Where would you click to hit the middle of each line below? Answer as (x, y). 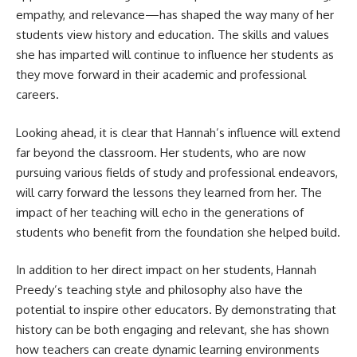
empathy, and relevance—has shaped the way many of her (175, 15)
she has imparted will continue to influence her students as (175, 55)
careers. (37, 94)
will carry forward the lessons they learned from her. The (169, 192)
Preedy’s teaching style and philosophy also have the (159, 290)
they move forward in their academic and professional (161, 75)
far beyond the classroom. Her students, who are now (161, 152)
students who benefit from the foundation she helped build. (178, 232)
